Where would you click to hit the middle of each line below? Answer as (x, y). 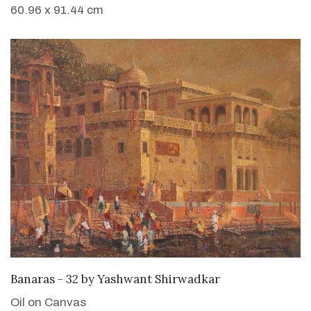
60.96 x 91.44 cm (57, 10)
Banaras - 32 (44, 279)
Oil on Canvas (48, 302)
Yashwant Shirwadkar (159, 279)
